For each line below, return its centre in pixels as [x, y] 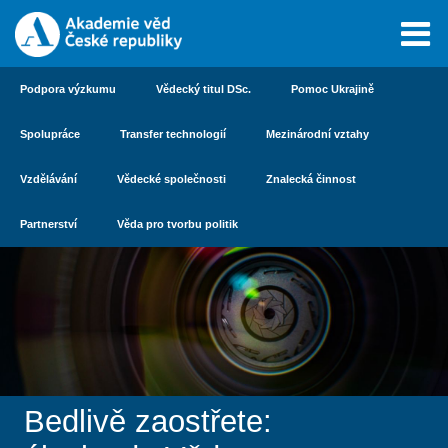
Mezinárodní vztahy [317, 134]
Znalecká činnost [311, 179]
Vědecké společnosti [171, 179]
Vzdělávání [48, 179]
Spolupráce [50, 134]
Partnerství [48, 224]
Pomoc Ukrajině [332, 89]
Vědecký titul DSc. [203, 89]
